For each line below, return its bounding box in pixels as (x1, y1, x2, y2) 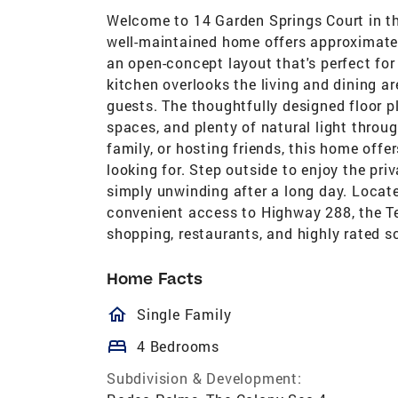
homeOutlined (107, 303, 292, 325)
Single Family (137, 304, 232, 323)
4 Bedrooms (137, 336, 219, 355)
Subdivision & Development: (107, 368, 302, 387)
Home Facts (107, 267, 203, 289)
